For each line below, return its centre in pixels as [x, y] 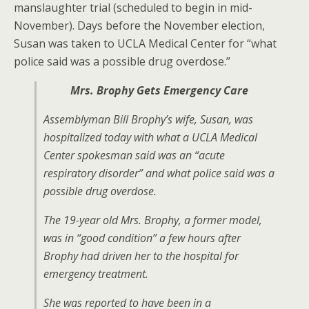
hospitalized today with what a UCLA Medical [150, 137]
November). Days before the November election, [139, 26]
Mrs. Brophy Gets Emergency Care [159, 90]
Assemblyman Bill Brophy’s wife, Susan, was [148, 119]
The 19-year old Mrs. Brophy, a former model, [153, 220]
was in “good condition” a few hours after [142, 238]
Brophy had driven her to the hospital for [141, 256]
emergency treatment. [96, 274]
